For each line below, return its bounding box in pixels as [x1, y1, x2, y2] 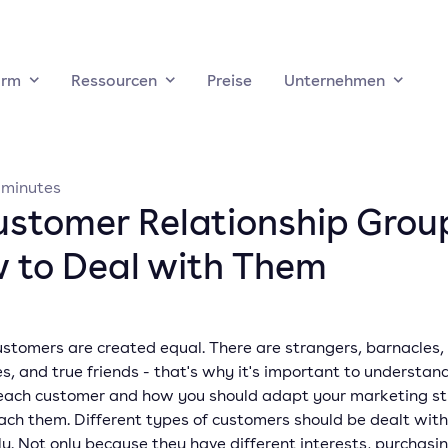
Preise [207, 69, 252, 91]
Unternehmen [284, 69, 385, 91]
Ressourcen [71, 69, 157, 91]
